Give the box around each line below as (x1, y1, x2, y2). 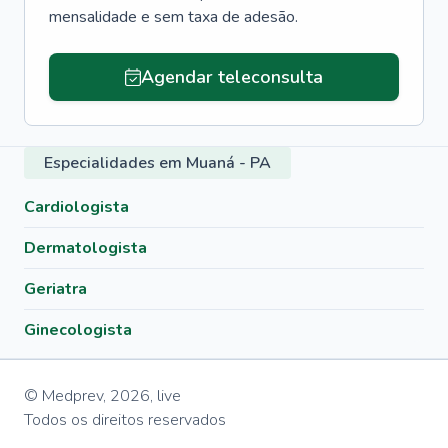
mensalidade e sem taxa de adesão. (49, 6, 298, 28)
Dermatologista (24, 237, 147, 259)
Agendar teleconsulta (140, 65, 323, 89)
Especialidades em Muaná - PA (44, 152, 271, 174)
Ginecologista (24, 319, 132, 341)
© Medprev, (24, 385, 106, 407)
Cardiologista (24, 196, 129, 218)
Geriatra (24, 278, 87, 300)
